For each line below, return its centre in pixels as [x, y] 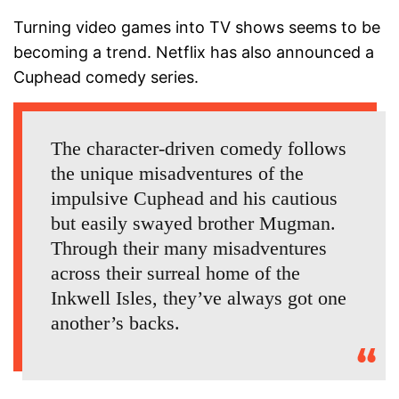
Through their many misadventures [189, 248]
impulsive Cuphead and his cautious [194, 199]
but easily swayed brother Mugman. [193, 224]
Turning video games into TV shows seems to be [197, 28]
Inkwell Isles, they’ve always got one [199, 298]
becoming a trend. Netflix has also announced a [194, 53]
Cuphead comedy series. [106, 77]
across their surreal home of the [175, 273]
